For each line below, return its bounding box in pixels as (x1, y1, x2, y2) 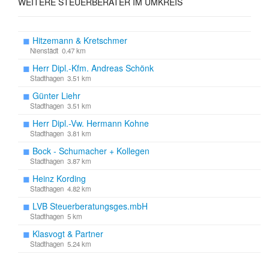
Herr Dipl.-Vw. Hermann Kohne (32, 117, 149, 129)
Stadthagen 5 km (30, 211, 82, 221)
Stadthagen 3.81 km (30, 128, 91, 138)
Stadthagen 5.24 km (30, 239, 91, 249)
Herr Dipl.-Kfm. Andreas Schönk (32, 62, 154, 74)
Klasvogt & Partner (32, 228, 103, 240)
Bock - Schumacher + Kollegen (32, 145, 150, 157)
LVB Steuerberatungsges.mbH (32, 200, 148, 212)
